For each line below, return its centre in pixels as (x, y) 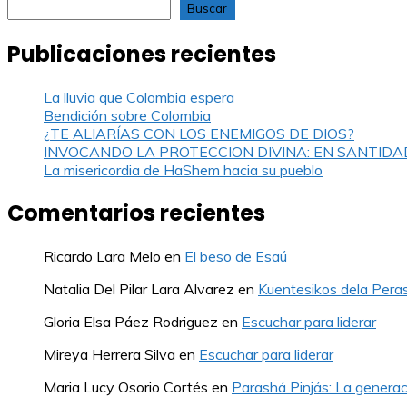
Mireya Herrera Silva (109, 354)
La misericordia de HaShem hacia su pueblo (183, 170)
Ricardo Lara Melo (102, 256)
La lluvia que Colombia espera (139, 97)
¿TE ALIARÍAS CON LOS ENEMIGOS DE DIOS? (199, 134)
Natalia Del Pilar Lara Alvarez (139, 288)
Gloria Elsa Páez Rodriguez (131, 321)
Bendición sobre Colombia (127, 115)
